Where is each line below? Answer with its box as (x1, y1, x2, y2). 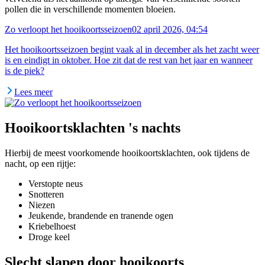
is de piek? (5, 65, 44, 76)
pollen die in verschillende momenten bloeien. (5, 4, 176, 14)
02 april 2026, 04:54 (132, 24, 208, 34)
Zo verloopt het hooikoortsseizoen (5, 24, 132, 34)
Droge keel (28, 231, 70, 242)
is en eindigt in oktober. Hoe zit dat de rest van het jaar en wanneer (5, 54, 253, 65)
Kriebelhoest (28, 221, 76, 231)
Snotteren (28, 189, 64, 199)
